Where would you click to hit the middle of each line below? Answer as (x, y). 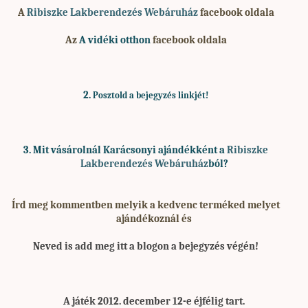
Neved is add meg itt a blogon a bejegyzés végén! (146, 246)
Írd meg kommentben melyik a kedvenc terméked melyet (146, 205)
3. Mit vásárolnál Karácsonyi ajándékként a (125, 150)
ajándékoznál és (154, 219)
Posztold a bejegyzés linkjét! (151, 95)
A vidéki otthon (114, 40)
